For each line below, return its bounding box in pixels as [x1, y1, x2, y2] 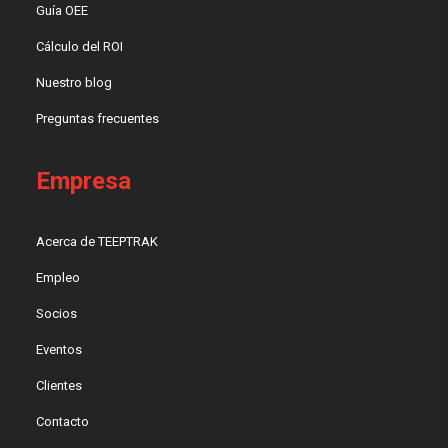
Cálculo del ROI [36, 39, 124, 55]
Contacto [36, 414, 90, 430]
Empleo [36, 270, 81, 286]
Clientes [36, 378, 83, 394]
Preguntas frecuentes [36, 111, 160, 127]
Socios [36, 306, 78, 322]
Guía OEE [36, 3, 89, 19]
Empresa [36, 167, 132, 196]
